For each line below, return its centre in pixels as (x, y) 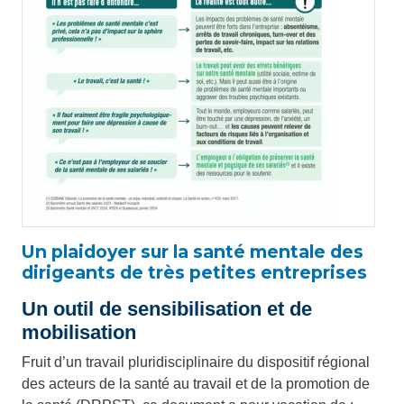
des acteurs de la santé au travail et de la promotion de (196, 384)
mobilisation (79, 333)
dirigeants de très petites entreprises (194, 273)
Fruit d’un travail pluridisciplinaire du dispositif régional (196, 363)
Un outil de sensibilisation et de (167, 309)
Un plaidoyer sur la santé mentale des (193, 252)
